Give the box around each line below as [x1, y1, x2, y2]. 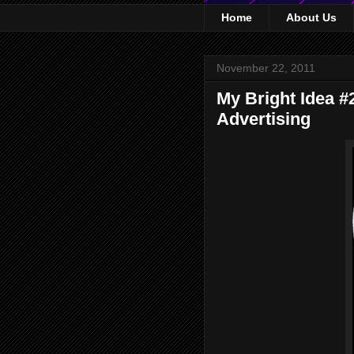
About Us [286, 11, 337, 24]
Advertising [217, 108, 311, 129]
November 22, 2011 [217, 61, 315, 74]
